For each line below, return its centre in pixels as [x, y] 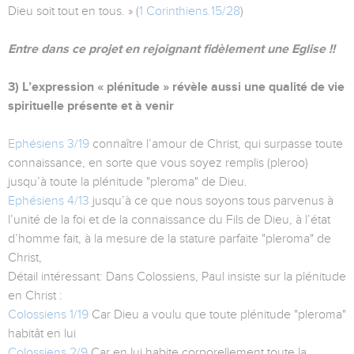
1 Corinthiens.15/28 [190, 11]
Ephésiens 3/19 [49, 144]
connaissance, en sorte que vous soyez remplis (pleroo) [158, 163]
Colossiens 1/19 [48, 315]
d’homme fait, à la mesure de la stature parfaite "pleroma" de [169, 239]
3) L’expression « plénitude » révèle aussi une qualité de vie [176, 87]
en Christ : [35, 296]
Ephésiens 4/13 [49, 201]
